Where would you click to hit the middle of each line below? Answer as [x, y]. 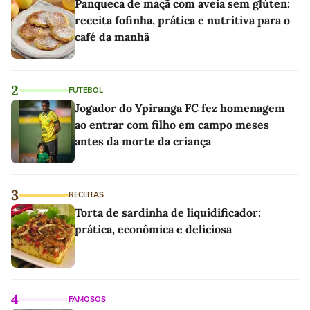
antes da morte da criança [143, 141]
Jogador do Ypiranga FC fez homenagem [180, 108]
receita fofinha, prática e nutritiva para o [182, 20]
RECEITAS [86, 195]
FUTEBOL [86, 90]
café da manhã [112, 37]
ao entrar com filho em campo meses [172, 125]
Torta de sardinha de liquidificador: [168, 212]
